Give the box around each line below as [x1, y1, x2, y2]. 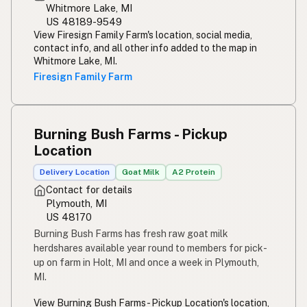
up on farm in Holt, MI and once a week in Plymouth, [34, 256, 259, 268]
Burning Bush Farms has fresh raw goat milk [34, 228, 228, 239]
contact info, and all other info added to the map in [34, 42, 257, 53]
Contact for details [46, 183, 132, 195]
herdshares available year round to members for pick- [34, 242, 267, 254]
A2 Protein [172, 167, 215, 177]
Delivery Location [40, 167, 110, 177]
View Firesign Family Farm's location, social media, [34, 29, 252, 40]
